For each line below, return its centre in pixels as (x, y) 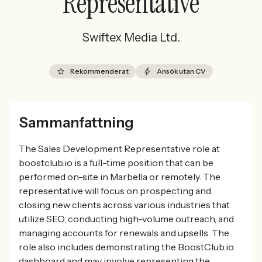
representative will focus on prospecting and (115, 191)
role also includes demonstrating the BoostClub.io (126, 247)
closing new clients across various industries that (124, 205)
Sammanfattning (76, 123)
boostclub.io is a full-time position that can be (116, 163)
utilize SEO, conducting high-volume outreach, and (126, 219)
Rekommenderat (99, 71)
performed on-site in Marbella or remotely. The (120, 177)
